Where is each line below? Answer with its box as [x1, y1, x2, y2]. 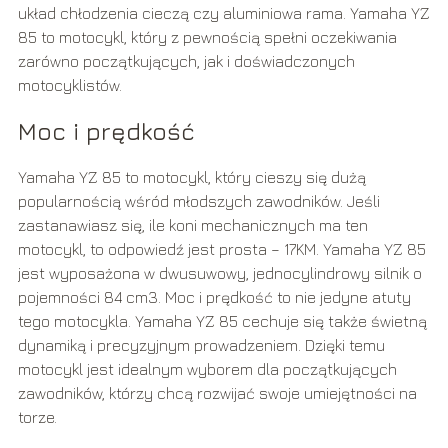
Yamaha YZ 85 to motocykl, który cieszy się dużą [17, 168, 366, 187]
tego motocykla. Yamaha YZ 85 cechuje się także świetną [17, 312, 427, 331]
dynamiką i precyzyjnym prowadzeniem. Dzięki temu [17, 336, 385, 355]
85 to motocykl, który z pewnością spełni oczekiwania [17, 28, 397, 47]
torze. [17, 408, 57, 427]
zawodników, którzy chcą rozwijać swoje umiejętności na [17, 384, 417, 403]
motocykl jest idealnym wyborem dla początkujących [17, 360, 397, 379]
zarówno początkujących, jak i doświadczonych [17, 52, 355, 71]
